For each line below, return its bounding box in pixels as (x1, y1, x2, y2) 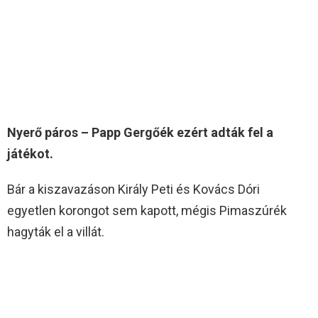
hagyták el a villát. (7, 224, 104, 239)
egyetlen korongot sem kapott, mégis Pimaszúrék (7, 202, 287, 218)
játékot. (7, 146, 53, 161)
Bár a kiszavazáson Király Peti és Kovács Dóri (7, 181, 260, 197)
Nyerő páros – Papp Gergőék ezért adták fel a (7, 124, 273, 140)
